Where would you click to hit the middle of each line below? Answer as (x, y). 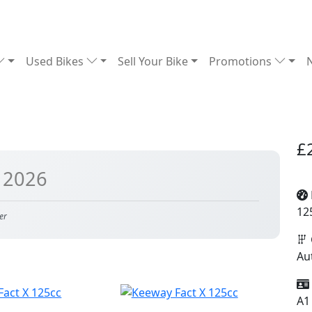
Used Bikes (56, 61)
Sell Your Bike (153, 61)
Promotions (241, 61)
